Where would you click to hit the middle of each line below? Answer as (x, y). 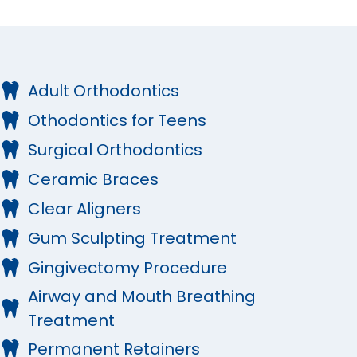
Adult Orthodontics (104, 91)
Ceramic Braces (94, 180)
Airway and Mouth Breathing (142, 297)
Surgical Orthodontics (116, 150)
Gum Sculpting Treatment (133, 239)
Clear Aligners (85, 209)
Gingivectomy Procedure (128, 268)
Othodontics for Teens (118, 121)
